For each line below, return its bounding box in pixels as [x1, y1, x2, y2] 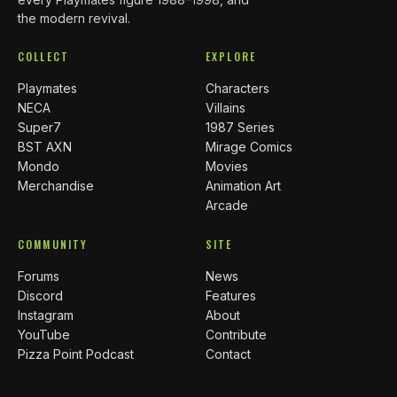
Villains [206, 100, 245, 116]
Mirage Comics [206, 139, 292, 155]
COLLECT [18, 49, 70, 65]
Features [206, 288, 256, 304]
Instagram [18, 307, 74, 323]
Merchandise [18, 178, 94, 194]
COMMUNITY [18, 237, 89, 253]
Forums [18, 269, 59, 284]
